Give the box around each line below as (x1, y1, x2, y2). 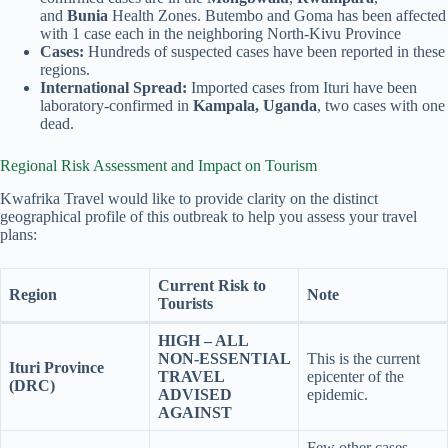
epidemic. (307, 385, 368, 403)
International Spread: (40, 78, 187, 96)
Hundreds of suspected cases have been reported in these (84, 42, 445, 60)
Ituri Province (9, 358, 104, 376)
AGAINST (158, 403, 232, 421)
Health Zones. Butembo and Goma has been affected (108, 6, 446, 24)
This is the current (307, 349, 420, 367)
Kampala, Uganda (193, 96, 317, 114)
